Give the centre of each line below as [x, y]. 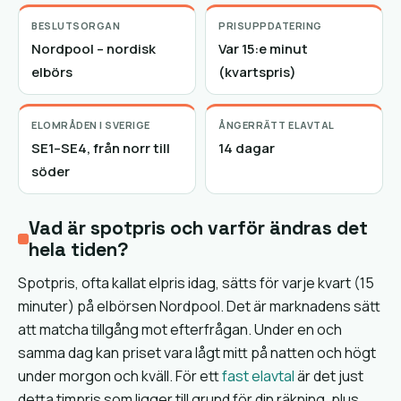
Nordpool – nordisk [94, 49]
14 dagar [247, 148]
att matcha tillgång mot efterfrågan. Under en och [180, 329]
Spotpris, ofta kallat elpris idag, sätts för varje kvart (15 [196, 283]
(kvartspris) [257, 72]
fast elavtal [258, 376]
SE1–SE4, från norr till [101, 148]
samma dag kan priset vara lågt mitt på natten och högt [197, 353]
